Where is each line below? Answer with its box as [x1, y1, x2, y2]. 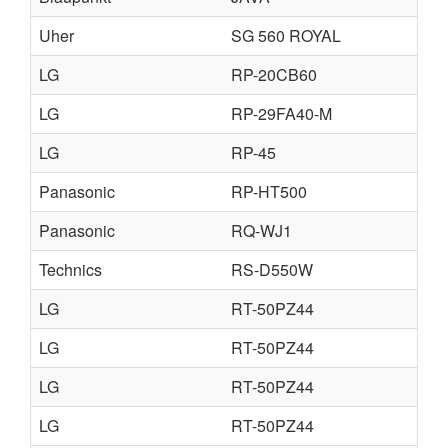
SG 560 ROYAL [231, 24, 341, 47]
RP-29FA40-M [231, 102, 332, 125]
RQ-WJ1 [231, 219, 292, 242]
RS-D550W [231, 258, 313, 281]
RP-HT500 [231, 180, 307, 203]
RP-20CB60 [231, 63, 317, 86]
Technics [39, 258, 102, 281]
